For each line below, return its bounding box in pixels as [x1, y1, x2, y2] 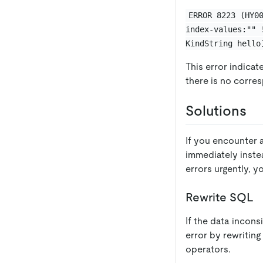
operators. [186, 243, 231, 255]
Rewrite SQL [186, 190, 254, 204]
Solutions [186, 102, 247, 119]
